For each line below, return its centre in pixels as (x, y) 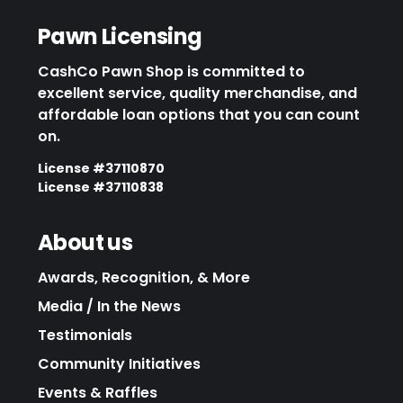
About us (85, 242)
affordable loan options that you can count (199, 114)
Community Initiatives (119, 363)
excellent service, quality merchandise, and (197, 93)
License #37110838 (101, 187)
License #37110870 (101, 168)
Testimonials (85, 335)
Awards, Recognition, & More (144, 277)
